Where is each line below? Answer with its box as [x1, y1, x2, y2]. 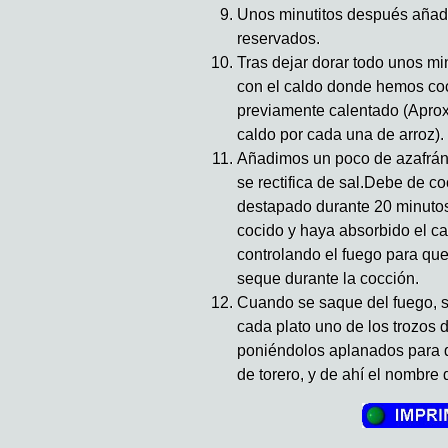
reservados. [237, 29, 320, 47]
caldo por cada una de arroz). [237, 125, 444, 143]
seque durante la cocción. [237, 269, 419, 287]
